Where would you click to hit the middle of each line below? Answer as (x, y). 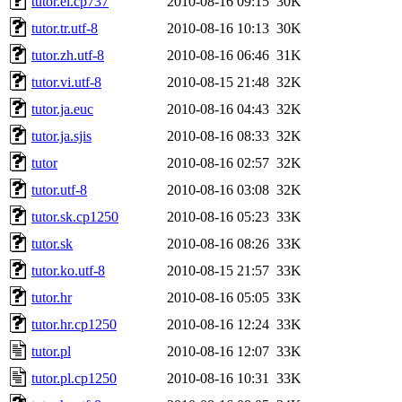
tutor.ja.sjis (61, 135)
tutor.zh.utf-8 (68, 55)
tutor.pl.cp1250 (74, 378)
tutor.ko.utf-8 (68, 270)
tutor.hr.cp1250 (74, 324)
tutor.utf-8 (59, 189)
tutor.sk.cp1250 (75, 216)
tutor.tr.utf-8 (65, 28)
